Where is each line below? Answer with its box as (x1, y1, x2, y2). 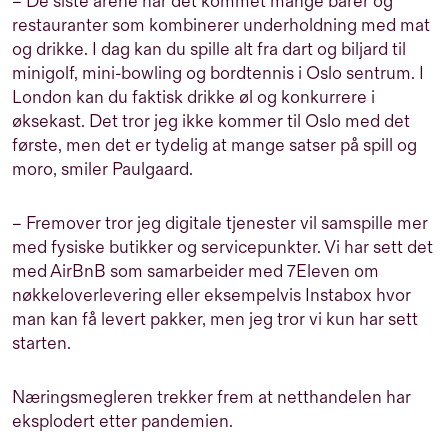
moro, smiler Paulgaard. (12, 158, 193, 180)
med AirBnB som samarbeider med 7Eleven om (12, 260, 379, 282)
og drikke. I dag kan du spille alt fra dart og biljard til (12, 38, 406, 60)
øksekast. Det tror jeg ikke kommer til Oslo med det (12, 110, 410, 132)
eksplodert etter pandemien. (12, 410, 233, 432)
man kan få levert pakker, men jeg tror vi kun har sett (12, 308, 418, 330)
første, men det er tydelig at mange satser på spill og (12, 134, 417, 156)
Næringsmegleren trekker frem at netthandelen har (12, 386, 411, 408)
